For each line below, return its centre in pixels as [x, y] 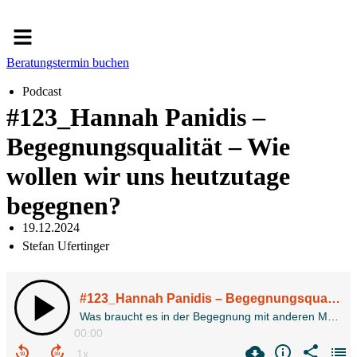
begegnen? [64, 206]
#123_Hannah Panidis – [136, 118]
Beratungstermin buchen [68, 63]
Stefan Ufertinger [66, 246]
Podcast [42, 92]
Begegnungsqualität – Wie [148, 147]
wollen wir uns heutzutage [148, 177]
